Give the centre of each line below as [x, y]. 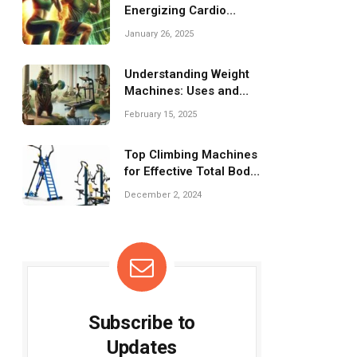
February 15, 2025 [161, 114]
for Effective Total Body [190, 171]
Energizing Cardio [175, 10]
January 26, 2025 [159, 34]
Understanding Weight [187, 74]
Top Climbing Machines [191, 155]
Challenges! [158, 44]
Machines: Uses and [182, 91]
